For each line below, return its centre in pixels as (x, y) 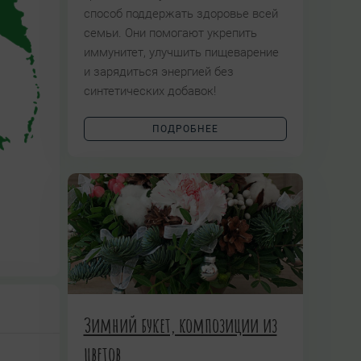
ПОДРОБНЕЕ (185, 129)
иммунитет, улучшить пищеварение (181, 52)
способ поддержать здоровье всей (180, 14)
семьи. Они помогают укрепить (170, 33)
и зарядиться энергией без (158, 72)
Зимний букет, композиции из (180, 325)
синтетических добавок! (149, 91)
